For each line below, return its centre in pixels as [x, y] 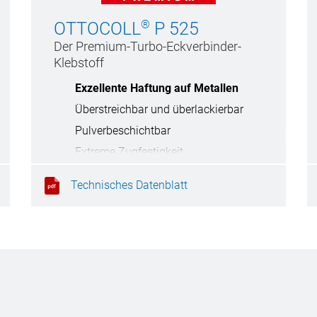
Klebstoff [79, 63]
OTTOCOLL [97, 29]
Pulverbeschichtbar [123, 131]
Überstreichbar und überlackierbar [159, 110]
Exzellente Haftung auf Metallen [157, 88]
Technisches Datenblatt [129, 185]
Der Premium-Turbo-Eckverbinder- [148, 47]
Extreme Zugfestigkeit [129, 152]
